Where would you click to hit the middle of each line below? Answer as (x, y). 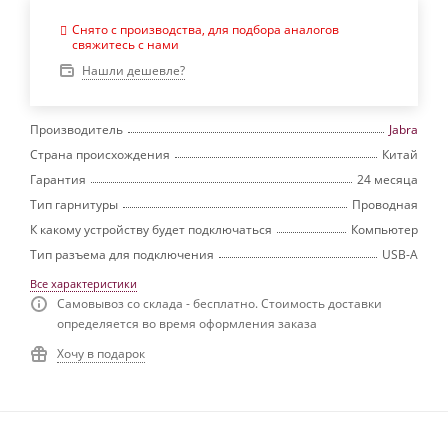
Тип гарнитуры (74, 204)
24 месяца (387, 179)
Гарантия (58, 179)
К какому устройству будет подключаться (151, 229)
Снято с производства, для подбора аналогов (205, 29)
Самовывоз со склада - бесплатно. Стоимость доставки (219, 303)
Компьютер (384, 229)
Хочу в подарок (101, 353)
